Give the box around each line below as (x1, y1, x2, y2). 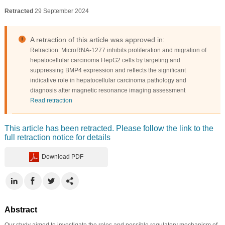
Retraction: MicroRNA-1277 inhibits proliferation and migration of (30, 46, 206, 54)
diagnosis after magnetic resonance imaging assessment (30, 86, 185, 94)
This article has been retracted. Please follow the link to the (4, 124, 213, 133)
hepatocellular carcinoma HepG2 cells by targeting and (30, 56, 180, 64)
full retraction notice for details (4, 133, 110, 142)
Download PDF (42, 153, 84, 160)
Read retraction (30, 96, 72, 104)
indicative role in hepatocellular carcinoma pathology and (30, 76, 186, 84)
